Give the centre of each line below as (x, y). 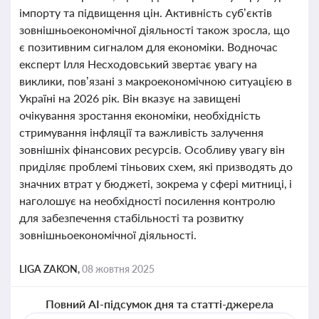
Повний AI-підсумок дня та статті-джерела (159, 304)
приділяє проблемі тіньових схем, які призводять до (156, 166)
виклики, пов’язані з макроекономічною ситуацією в (156, 81)
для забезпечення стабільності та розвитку (131, 218)
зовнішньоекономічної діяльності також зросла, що (155, 30)
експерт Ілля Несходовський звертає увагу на (138, 64)
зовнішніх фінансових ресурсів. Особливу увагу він (152, 149)
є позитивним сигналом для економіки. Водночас (148, 47)
